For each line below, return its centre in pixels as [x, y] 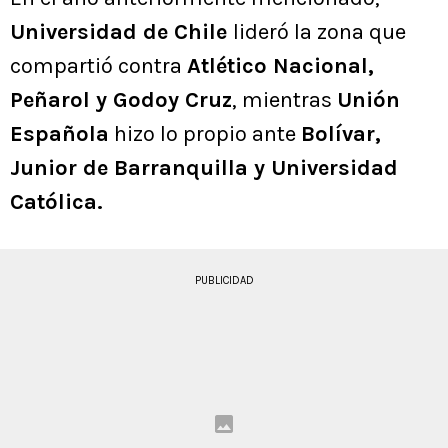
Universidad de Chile [121, 32]
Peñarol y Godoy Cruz [121, 100]
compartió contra [98, 66]
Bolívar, [341, 134]
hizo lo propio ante [205, 134]
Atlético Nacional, [280, 66]
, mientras [284, 100]
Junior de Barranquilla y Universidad [204, 168]
